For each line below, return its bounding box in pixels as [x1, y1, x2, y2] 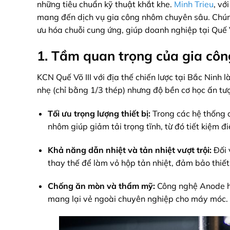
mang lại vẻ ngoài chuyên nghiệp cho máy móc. [47, 194, 228, 204]
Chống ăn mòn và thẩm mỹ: [47, 181, 155, 191]
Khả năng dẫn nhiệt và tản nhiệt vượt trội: [47, 144, 212, 155]
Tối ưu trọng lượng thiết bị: [47, 108, 150, 119]
